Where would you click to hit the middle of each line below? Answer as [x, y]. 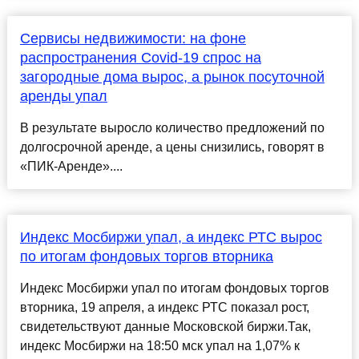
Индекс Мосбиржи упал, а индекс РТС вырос [171, 238]
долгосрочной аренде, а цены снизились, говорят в [172, 147]
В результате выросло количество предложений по [172, 128]
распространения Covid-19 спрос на [140, 58]
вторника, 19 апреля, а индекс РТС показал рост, [164, 308]
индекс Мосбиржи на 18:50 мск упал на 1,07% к [159, 346]
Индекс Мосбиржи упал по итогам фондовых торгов [174, 288]
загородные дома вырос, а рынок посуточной [172, 77]
